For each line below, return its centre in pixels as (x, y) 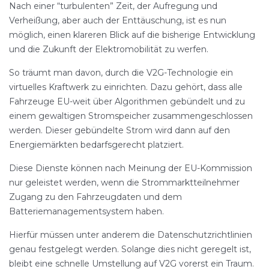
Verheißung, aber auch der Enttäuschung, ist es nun (118, 20)
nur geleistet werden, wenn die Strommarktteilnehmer (124, 183)
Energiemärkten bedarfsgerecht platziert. (96, 145)
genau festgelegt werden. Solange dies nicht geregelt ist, (130, 249)
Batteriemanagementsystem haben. (86, 211)
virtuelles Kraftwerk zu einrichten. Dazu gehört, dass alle (126, 87)
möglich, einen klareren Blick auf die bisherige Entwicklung (132, 35)
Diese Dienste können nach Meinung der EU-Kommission (131, 168)
